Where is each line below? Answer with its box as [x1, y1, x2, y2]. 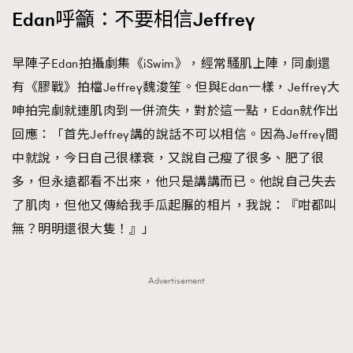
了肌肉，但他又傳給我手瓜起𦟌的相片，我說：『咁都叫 [12, 197, 337, 214]
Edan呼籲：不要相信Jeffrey [12, 6, 255, 33]
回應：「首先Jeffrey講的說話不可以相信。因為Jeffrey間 [12, 126, 339, 143]
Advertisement [148, 274, 205, 287]
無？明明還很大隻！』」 [12, 221, 155, 237]
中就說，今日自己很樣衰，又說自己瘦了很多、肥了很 [12, 150, 324, 166]
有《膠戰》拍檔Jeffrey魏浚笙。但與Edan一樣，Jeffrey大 [12, 79, 340, 95]
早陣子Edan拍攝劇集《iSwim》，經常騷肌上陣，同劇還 [12, 55, 331, 72]
